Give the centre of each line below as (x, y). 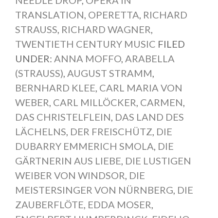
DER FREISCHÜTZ (111, 131)
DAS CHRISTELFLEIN (63, 117)
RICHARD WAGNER (106, 29)
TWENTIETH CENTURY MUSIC (85, 44)
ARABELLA (150, 58)
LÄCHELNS (40, 131)
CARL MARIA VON (141, 87)
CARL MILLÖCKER (94, 102)
